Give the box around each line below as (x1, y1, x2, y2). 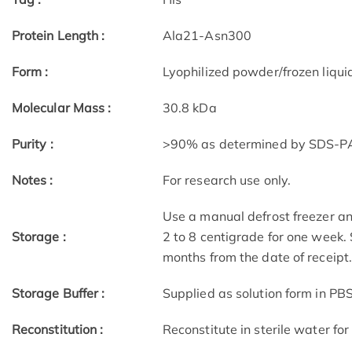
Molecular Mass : (11, 100, 112, 116)
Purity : (11, 136, 53, 152)
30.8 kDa (162, 100, 217, 116)
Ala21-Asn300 (162, 27, 252, 44)
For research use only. (162, 172, 291, 189)
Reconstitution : (11, 321, 104, 338)
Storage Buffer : (11, 285, 105, 302)
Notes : (11, 172, 53, 189)
